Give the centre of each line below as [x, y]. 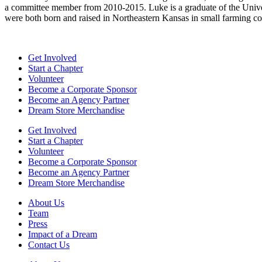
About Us [46, 203]
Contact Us [49, 245]
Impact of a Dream [63, 235]
